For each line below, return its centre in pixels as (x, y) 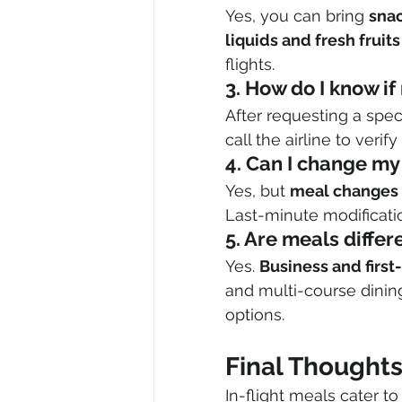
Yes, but (258, 191)
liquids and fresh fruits (313, 40)
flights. (250, 65)
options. (255, 315)
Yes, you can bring (297, 16)
